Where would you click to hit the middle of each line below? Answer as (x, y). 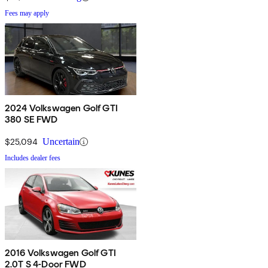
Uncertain (61, 142)
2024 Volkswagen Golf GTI (61, 108)
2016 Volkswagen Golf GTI (60, 253)
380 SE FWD (31, 120)
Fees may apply (27, 13)
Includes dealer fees (33, 158)
